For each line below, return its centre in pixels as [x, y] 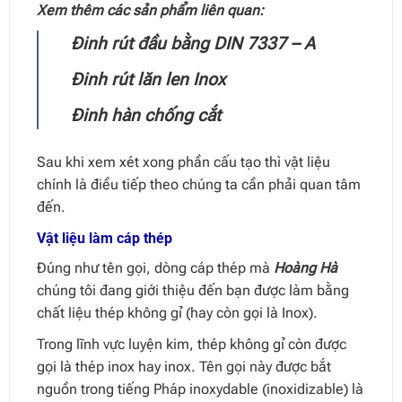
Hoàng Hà [305, 268]
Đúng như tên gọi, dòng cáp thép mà [155, 268]
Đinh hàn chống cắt [145, 116]
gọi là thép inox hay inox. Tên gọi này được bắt [184, 367]
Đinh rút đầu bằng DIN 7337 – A [192, 44]
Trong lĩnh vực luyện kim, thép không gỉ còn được [191, 345]
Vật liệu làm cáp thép [104, 239]
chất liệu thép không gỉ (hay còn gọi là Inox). [177, 313]
